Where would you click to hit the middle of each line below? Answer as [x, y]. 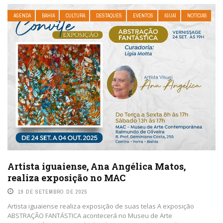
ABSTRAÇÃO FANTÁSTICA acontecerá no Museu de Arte [90, 216]
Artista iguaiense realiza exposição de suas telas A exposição [101, 206]
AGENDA [22, 16]
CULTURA [75, 16]
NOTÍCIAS [197, 16]
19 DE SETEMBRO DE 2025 [53, 192]
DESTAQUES [109, 16]
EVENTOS [143, 16]
